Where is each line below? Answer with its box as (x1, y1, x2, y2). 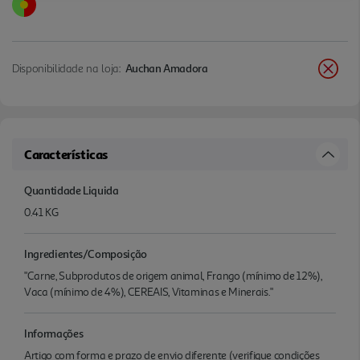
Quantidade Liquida (24, 183, 119, 198)
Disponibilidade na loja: (12, 61, 121, 76)
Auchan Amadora (125, 61, 208, 76)
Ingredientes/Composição (24, 247, 147, 261)
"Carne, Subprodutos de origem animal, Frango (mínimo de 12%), (24, 269, 322, 284)
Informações (24, 326, 84, 341)
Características (24, 146, 108, 163)
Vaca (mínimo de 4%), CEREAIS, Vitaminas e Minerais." (24, 285, 273, 300)
